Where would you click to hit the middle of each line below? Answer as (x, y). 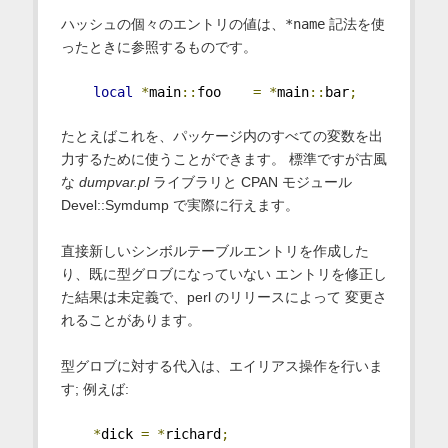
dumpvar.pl (113, 182)
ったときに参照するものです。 (158, 47)
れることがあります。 (130, 320)
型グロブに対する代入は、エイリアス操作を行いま (221, 366)
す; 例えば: (94, 389)
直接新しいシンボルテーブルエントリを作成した (214, 251)
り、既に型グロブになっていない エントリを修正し (223, 274)
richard (192, 434)
